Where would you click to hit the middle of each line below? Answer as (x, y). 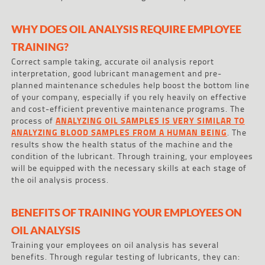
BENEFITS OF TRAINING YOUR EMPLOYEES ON (126, 212)
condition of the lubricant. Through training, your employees (132, 156)
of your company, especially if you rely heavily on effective (129, 96)
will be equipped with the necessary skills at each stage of (129, 167)
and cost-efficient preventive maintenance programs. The (128, 108)
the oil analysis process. (60, 179)
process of (33, 120)
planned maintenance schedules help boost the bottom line (130, 85)
